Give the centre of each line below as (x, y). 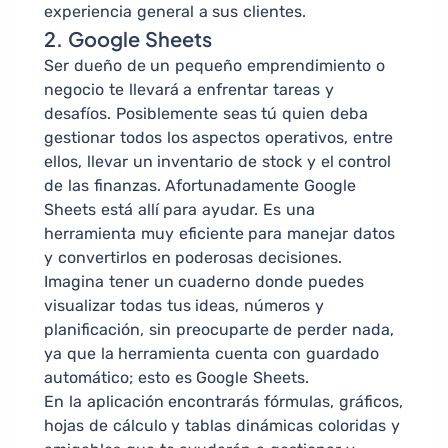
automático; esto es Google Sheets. (177, 378)
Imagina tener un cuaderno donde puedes (204, 282)
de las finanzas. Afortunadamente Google (200, 186)
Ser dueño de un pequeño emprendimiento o (214, 66)
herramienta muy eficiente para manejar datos (219, 234)
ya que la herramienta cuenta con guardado (211, 354)
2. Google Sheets (128, 39)
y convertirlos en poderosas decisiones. (193, 258)
